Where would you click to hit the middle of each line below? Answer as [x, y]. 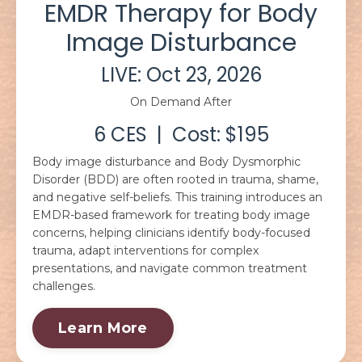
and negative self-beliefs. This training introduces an [177, 197]
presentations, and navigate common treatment [170, 268]
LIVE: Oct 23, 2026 [181, 75]
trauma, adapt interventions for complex [145, 250]
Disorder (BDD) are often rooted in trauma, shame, [175, 179]
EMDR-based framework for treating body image [171, 215]
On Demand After [181, 102]
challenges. [64, 286]
